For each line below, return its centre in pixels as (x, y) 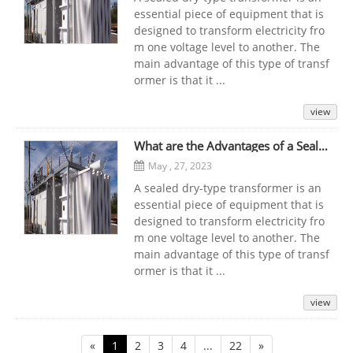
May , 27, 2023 (180, 165)
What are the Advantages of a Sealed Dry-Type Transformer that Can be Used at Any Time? (323, 145)
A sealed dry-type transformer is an (228, 188)
